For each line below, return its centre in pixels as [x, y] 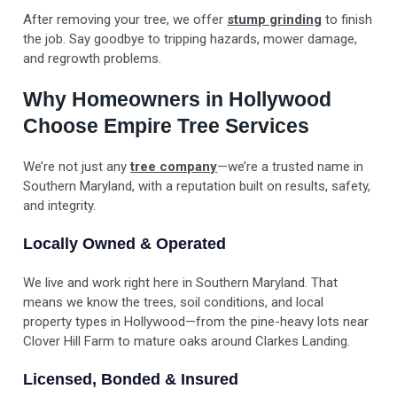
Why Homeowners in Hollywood [178, 100]
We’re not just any [77, 167]
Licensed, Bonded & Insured [131, 380]
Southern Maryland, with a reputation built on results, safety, [197, 187]
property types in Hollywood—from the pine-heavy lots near [196, 322]
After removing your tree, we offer [125, 20]
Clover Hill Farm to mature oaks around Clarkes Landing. [187, 342]
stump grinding [275, 20]
